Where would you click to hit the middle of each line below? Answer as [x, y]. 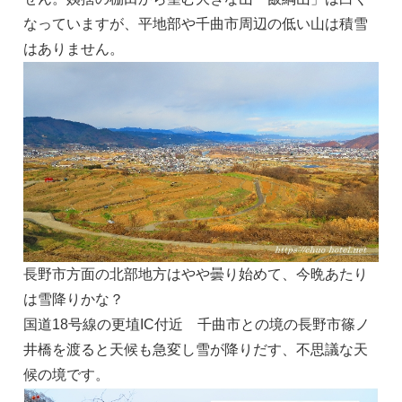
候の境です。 [66, 374]
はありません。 [74, 49]
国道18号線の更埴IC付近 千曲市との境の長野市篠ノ [197, 324]
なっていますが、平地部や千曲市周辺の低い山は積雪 [196, 24]
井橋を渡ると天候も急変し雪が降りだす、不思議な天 [196, 349]
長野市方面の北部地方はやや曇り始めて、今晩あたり [196, 274]
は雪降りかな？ [74, 299]
